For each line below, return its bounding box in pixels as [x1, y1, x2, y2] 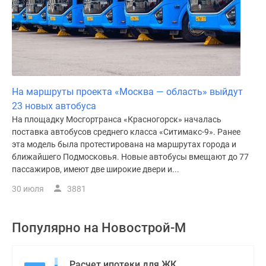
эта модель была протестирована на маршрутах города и [12, 140, 236, 149]
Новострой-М [102, 220, 186, 235]
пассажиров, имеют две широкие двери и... [12, 164, 179, 174]
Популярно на [12, 220, 102, 235]
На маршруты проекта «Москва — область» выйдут [12, 86, 243, 97]
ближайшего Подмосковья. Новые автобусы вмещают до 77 [12, 152, 249, 161]
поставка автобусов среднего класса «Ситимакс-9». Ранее [12, 127, 240, 137]
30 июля [12, 184, 44, 194]
